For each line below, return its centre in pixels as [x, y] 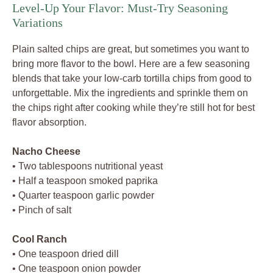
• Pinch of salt [42, 210]
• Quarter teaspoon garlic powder [83, 196]
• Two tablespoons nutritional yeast [87, 166]
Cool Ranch [40, 239]
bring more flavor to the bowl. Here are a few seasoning [131, 64]
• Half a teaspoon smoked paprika [85, 181]
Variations [37, 23]
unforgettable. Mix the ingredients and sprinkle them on [130, 93]
